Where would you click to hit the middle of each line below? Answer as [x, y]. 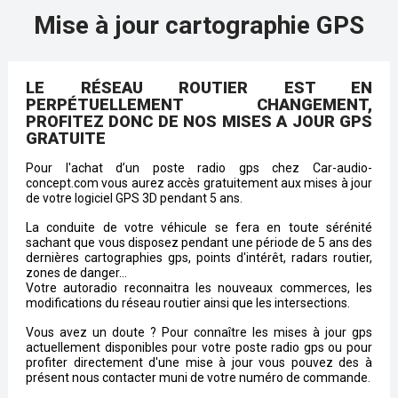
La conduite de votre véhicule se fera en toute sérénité [199, 227]
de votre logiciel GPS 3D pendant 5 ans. [135, 198]
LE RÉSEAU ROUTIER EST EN [199, 87]
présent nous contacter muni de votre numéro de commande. [198, 377]
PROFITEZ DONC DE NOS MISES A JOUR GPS [199, 121]
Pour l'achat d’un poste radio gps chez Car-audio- [199, 167]
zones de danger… [76, 272]
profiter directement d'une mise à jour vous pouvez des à [199, 362]
